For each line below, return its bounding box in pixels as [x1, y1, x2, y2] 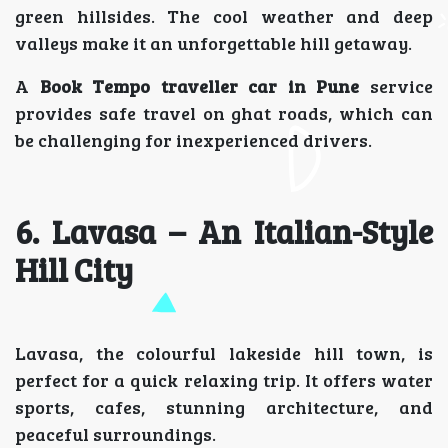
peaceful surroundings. [15, 422, 216, 446]
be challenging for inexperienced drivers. [15, 128, 372, 152]
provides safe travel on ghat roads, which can [15, 101, 433, 125]
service [359, 74, 434, 98]
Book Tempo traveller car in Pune [39, 74, 360, 98]
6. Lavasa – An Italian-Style [15, 210, 433, 253]
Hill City [15, 248, 133, 291]
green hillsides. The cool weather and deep [15, 4, 433, 28]
